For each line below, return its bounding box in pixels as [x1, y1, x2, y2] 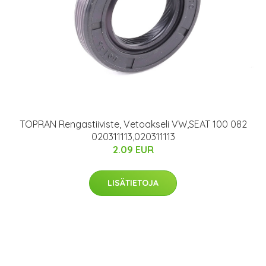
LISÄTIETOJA [107, 178, 159, 189]
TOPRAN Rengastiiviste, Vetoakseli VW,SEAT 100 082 [19, 118, 247, 131]
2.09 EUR [112, 144, 154, 156]
